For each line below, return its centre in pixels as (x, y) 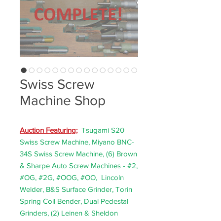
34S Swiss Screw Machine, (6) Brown (78, 154)
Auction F (35, 130)
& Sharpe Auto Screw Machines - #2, (79, 166)
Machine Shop (63, 100)
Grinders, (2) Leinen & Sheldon (69, 213)
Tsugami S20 (103, 130)
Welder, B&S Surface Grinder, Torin (76, 189)
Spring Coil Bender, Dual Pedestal (74, 201)
